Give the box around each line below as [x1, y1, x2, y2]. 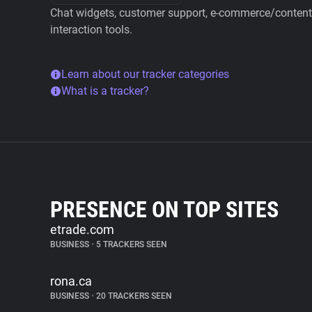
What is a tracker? [61, 84, 149, 97]
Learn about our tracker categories [61, 68, 229, 81]
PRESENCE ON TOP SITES [50, 196, 279, 223]
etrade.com [50, 222, 114, 237]
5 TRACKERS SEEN [94, 240, 167, 249]
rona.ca [50, 274, 92, 288]
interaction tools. [50, 23, 132, 36]
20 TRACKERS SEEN [94, 291, 172, 301]
